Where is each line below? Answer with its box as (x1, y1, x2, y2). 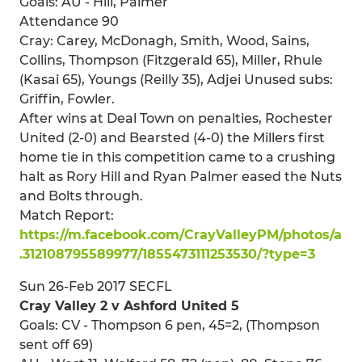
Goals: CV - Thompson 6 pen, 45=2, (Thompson (19, 317, 320, 333)
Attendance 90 (19, 13, 119, 29)
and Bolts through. (19, 187, 143, 204)
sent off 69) (19, 336, 93, 352)
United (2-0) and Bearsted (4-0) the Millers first (19, 129, 325, 145)
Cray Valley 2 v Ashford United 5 (19, 297, 239, 314)
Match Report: (19, 207, 114, 223)
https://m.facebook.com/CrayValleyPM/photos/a (19, 226, 342, 242)
